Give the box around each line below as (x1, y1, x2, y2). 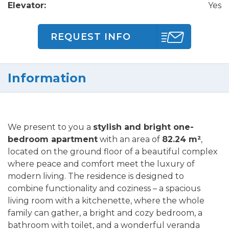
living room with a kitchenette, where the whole (8, 196, 204, 206)
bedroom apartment (8, 134, 98, 145)
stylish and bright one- (93, 122, 194, 132)
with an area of (98, 134, 162, 145)
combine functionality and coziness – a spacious (8, 184, 200, 194)
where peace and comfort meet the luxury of (8, 159, 195, 169)
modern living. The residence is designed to (8, 171, 184, 181)
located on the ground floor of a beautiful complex (8, 147, 218, 157)
